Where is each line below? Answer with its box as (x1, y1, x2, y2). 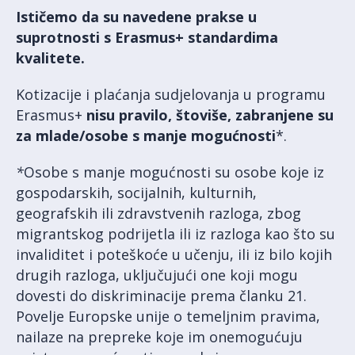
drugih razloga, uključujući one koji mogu (16, 265, 298, 285)
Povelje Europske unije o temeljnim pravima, (16, 307, 320, 326)
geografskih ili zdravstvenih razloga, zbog (16, 204, 301, 223)
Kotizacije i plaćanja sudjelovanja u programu (16, 85, 326, 105)
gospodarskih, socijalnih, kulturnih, (16, 183, 257, 203)
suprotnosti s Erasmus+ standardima (16, 28, 278, 48)
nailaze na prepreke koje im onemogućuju (16, 327, 303, 347)
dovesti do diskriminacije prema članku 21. (16, 286, 307, 306)
